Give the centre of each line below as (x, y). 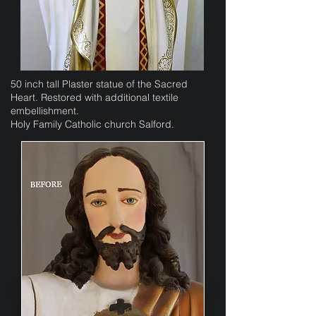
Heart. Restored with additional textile (95, 97)
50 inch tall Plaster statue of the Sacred (99, 84)
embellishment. (45, 111)
